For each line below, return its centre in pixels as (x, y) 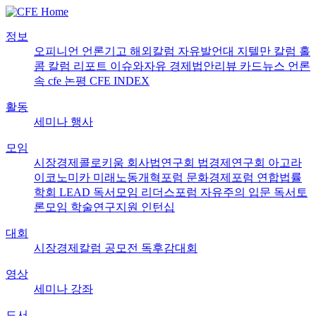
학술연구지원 (106, 207)
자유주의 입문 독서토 (254, 192)
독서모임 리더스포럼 (147, 192)
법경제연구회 (233, 163)
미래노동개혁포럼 (140, 177)
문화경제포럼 (221, 177)
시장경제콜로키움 (80, 163)
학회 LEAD (63, 192)
